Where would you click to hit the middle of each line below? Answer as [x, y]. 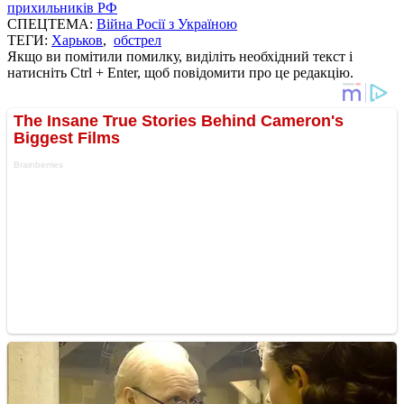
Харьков [77, 40]
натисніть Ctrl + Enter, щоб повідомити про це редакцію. [180, 72]
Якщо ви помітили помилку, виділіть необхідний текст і [180, 56]
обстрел [138, 40]
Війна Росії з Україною [167, 23]
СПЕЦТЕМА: [52, 23]
